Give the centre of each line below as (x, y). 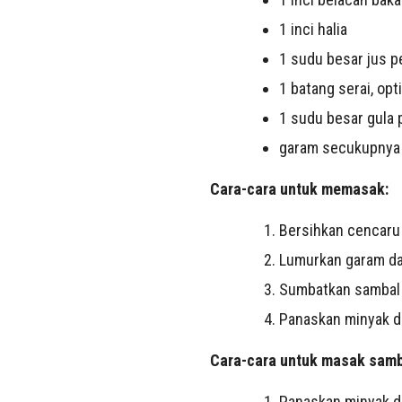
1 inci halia (313, 29)
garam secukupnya (339, 147)
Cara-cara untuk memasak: (299, 188)
